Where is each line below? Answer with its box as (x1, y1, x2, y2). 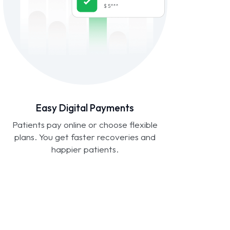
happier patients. (51, 143, 119, 155)
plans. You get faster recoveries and (14, 131, 156, 142)
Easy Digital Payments (36, 101, 135, 114)
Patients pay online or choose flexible (12, 119, 158, 130)
